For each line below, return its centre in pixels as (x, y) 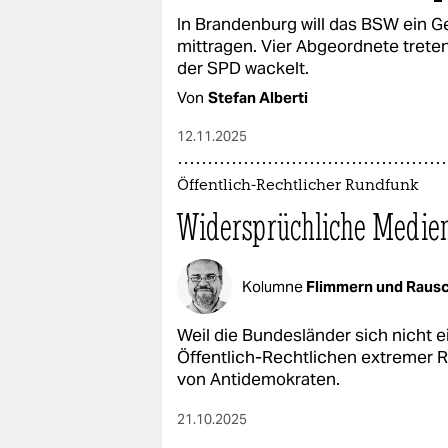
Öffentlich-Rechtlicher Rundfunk (297, 186)
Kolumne (274, 286)
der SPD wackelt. (243, 68)
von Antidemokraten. (258, 379)
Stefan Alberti (258, 97)
